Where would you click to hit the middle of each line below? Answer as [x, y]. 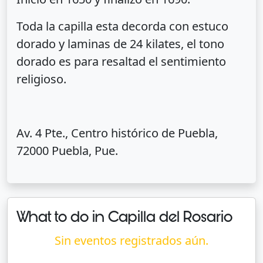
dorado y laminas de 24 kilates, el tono [120, 44]
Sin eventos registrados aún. [131, 241]
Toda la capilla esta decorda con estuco [122, 26]
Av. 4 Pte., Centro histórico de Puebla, [117, 133]
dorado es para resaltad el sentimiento [121, 62]
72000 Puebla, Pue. [67, 151]
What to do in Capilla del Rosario [125, 217]
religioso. [41, 79]
